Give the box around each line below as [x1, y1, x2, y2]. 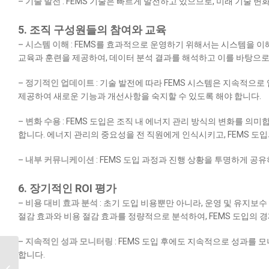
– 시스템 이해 [18, 40, 69, 50]
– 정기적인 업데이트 [18, 78, 94, 88]
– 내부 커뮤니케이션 [18, 155, 94, 165]
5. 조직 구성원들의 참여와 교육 [18, 23, 166, 37]
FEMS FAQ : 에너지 [21, 258, 86, 267]
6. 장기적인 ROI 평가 [18, 182, 116, 195]
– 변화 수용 [18, 116, 61, 127]
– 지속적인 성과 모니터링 [18, 237, 113, 247]
